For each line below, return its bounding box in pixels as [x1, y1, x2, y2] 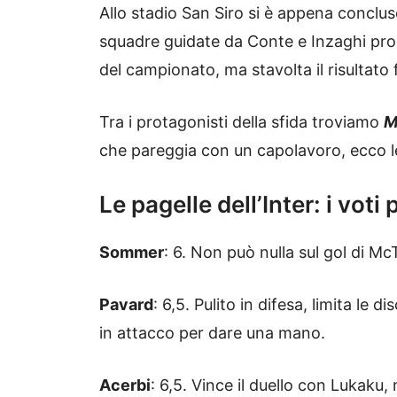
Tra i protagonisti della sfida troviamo [99, 113, 384, 132]
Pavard [99, 295, 153, 315]
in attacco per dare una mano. [99, 323, 325, 343]
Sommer [99, 243, 164, 262]
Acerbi [99, 376, 151, 395]
